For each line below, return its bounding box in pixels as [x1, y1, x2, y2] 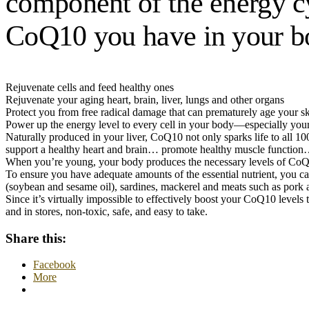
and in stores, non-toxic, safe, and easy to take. [6, 205, 208, 217]
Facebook [33, 259, 76, 271]
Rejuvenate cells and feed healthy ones [6, 81, 174, 93]
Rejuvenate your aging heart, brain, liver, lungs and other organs [6, 93, 284, 106]
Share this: [6, 230, 66, 246]
